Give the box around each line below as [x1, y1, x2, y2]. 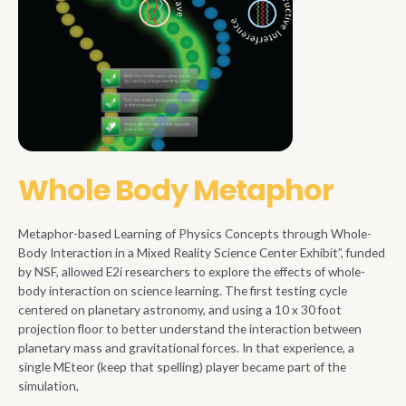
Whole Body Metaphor [18, 169, 333, 210]
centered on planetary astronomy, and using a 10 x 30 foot [18, 301, 342, 317]
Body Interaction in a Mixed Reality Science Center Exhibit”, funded [18, 244, 385, 260]
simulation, [18, 377, 79, 393]
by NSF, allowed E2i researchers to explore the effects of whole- [18, 263, 365, 279]
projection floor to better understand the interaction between [18, 320, 362, 336]
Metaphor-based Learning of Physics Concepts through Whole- [18, 225, 372, 241]
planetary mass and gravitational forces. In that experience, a [18, 339, 354, 355]
